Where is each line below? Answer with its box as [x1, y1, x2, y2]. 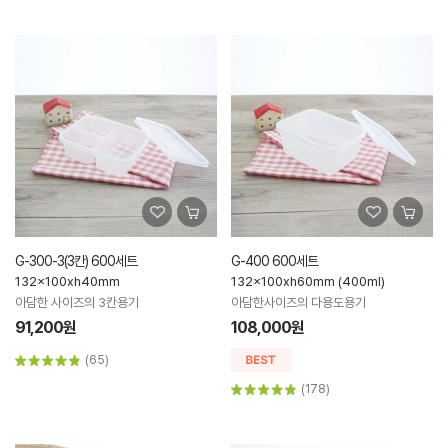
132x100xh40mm [15, 274, 120, 290]
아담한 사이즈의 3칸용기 [15, 295, 139, 311]
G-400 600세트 [231, 253, 318, 270]
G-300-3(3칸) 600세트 [15, 253, 137, 270]
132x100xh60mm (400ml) [231, 274, 385, 290]
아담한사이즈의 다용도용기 [231, 295, 366, 311]
